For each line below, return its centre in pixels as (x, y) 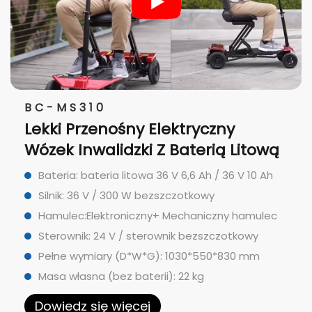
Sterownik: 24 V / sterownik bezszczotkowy (148, 236)
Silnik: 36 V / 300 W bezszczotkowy (126, 196)
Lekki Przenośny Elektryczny (130, 130)
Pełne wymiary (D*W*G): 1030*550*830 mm (149, 256)
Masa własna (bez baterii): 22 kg (121, 276)
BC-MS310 (65, 108)
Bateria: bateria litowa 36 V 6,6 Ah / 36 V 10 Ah (156, 175)
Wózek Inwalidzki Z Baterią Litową (152, 150)
